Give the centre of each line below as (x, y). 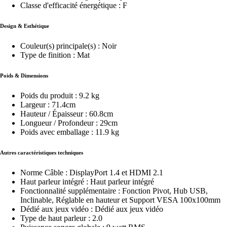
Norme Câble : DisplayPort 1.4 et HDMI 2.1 (92, 173)
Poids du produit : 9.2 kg (60, 96)
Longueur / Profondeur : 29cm (69, 123)
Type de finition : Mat (55, 55)
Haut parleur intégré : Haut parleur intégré (87, 182)
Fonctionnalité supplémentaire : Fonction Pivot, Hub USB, (114, 191)
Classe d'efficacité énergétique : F (74, 6)
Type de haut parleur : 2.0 (61, 218)
